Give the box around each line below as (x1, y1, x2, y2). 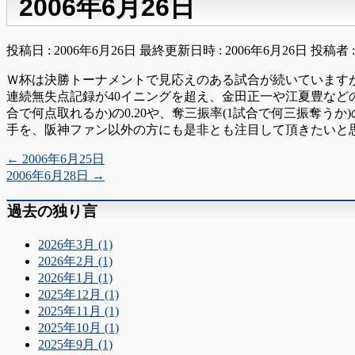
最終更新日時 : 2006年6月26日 (139, 44, 307, 58)
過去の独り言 (7, 203, 97, 220)
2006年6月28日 (6, 169, 92, 183)
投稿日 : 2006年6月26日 (6, 44, 136, 58)
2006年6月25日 (19, 152, 105, 166)
